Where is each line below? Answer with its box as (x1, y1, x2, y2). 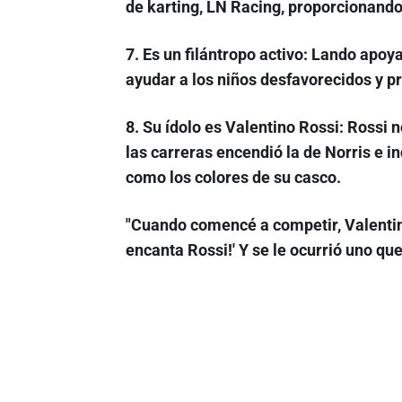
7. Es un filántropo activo (125, 45, 303, 65)
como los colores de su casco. (125, 168, 341, 188)
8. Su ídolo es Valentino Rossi (125, 118, 339, 137)
